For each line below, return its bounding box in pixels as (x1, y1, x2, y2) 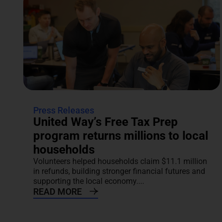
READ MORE (33, 186, 82, 197)
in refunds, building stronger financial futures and (33, 166, 205, 176)
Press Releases (33, 105, 94, 116)
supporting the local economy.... (33, 176, 144, 186)
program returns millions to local (33, 129, 208, 143)
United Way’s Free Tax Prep (33, 115, 178, 129)
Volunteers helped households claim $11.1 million (33, 157, 207, 166)
